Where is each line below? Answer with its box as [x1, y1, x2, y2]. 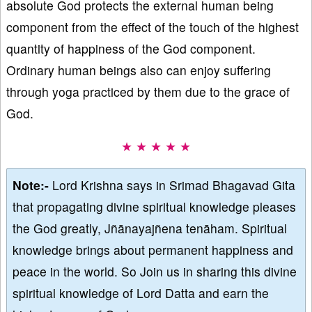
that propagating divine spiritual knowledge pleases [13, 198, 296, 216]
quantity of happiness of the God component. [6, 40, 256, 58]
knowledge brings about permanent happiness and [13, 241, 293, 259]
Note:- [13, 176, 52, 194]
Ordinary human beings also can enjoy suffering [6, 61, 271, 79]
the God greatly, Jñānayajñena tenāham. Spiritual [13, 219, 287, 237]
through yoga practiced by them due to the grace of [6, 83, 290, 101]
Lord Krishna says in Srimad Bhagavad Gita [52, 176, 295, 194]
